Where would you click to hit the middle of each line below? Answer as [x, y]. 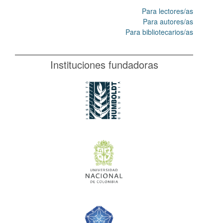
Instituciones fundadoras [104, 65]
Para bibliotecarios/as [159, 32]
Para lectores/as [167, 11]
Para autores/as [168, 22]
